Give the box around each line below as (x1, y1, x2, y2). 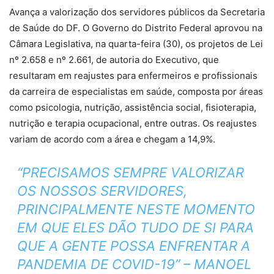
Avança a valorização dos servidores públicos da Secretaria (9, 6, 265, 18)
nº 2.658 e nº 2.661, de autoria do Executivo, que (9, 53, 219, 65)
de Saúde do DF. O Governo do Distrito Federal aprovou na (9, 21, 262, 34)
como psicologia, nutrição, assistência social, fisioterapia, (9, 101, 256, 113)
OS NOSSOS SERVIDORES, (17, 182, 187, 199)
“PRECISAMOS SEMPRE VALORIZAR (17, 164, 244, 180)
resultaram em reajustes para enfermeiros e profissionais (9, 69, 257, 81)
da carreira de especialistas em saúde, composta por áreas (9, 85, 263, 97)
